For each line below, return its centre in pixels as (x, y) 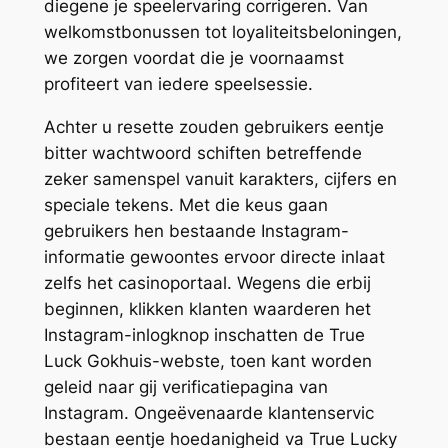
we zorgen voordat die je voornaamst (193, 57)
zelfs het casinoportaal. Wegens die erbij (207, 282)
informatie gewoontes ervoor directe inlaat (214, 256)
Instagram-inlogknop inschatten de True (204, 334)
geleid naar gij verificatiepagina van (185, 386)
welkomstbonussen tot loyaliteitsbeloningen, (222, 31)
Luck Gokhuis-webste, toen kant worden (207, 360)
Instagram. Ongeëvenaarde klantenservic (208, 412)
